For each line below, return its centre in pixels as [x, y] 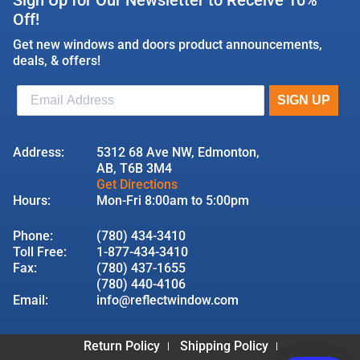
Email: [31, 300]
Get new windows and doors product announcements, [168, 44]
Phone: [33, 235]
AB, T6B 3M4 [134, 168]
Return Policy [121, 346]
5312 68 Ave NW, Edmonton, [178, 152]
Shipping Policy [224, 346]
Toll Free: [40, 252]
